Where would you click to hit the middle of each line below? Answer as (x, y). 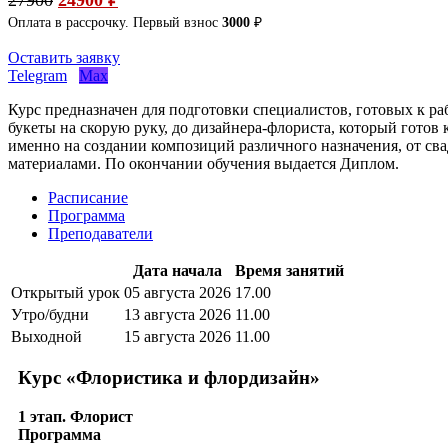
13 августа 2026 (177, 314)
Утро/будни (50, 314)
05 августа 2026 (177, 292)
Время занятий (289, 270)
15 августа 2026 (177, 336)
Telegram (37, 75)
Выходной (46, 336)
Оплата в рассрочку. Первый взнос (115, 22)
